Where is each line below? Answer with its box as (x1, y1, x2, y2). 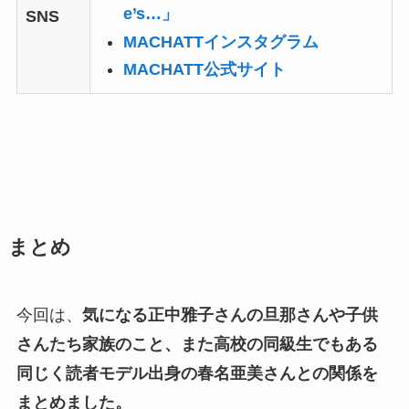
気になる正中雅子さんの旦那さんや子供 (81, 306, 378, 325)
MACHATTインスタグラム (122, 32, 319, 51)
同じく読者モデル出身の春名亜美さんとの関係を (16, 364, 378, 383)
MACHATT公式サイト (122, 60, 286, 79)
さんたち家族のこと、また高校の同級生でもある (16, 335, 378, 354)
